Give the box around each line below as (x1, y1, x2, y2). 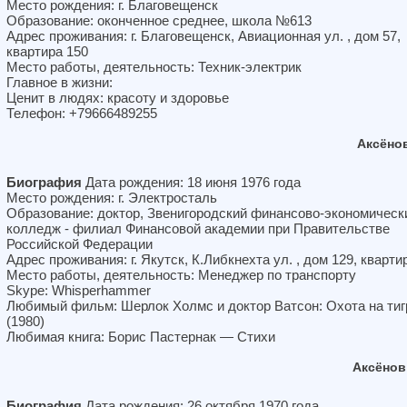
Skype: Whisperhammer (6, 283, 151, 298)
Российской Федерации (6, 236, 153, 252)
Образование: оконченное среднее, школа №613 (6, 13, 312, 28)
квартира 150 (6, 44, 88, 59)
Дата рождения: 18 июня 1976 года (82, 174, 301, 190)
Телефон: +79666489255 (6, 105, 157, 121)
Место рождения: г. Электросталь (6, 190, 217, 205)
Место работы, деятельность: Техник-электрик (6, 59, 302, 74)
